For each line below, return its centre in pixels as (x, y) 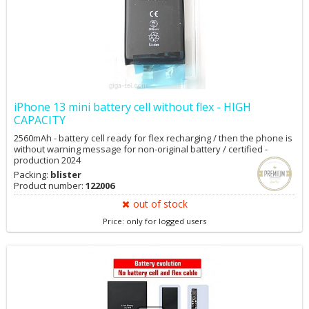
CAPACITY (40, 120)
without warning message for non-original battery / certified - (141, 149)
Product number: (50, 186)
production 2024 (47, 160)
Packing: (32, 175)
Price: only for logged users (154, 221)
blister (66, 175)
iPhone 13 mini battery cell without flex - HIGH (132, 107)
